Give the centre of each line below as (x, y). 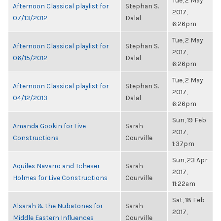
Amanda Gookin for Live (49, 126)
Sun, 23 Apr (190, 160)
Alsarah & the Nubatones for (58, 206)
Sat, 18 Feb (188, 200)
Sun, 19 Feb (189, 120)
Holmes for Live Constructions (60, 178)
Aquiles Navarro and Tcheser (56, 166)
